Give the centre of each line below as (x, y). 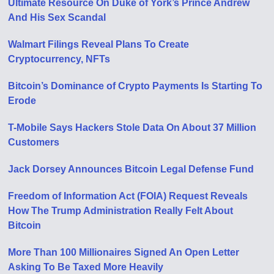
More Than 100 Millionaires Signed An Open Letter (124, 252)
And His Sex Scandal (57, 17)
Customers (34, 142)
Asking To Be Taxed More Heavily (86, 267)
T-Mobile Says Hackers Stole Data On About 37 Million (132, 128)
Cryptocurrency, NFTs (59, 59)
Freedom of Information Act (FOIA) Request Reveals (128, 196)
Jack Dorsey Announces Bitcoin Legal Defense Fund (131, 169)
